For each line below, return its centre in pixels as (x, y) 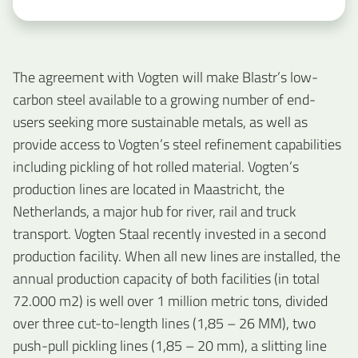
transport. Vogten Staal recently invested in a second (169, 234)
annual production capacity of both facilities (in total (166, 279)
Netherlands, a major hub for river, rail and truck (154, 212)
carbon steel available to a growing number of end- (164, 100)
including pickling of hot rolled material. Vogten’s (156, 167)
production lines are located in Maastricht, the (149, 189)
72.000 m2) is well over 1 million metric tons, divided (170, 301)
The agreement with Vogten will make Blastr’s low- (165, 78)
